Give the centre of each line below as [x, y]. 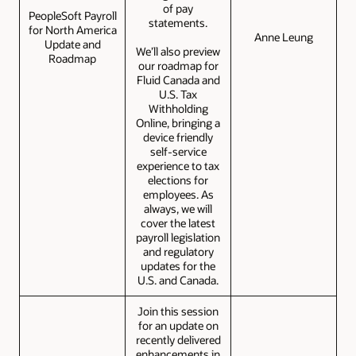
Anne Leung [284, 37]
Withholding [178, 109]
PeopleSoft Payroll [72, 16]
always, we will [178, 209]
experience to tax [178, 166]
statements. [178, 23]
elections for [178, 180]
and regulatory [178, 252]
